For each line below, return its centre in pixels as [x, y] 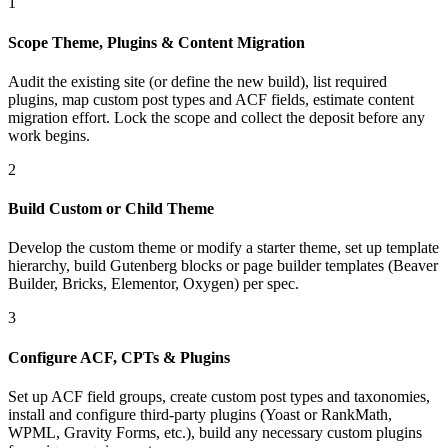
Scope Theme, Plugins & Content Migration [156, 42]
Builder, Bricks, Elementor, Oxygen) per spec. [153, 284]
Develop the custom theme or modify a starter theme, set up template [223, 248]
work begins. [49, 135]
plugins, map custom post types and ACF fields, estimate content [211, 99]
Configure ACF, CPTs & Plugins [119, 357]
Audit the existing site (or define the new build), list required [197, 81]
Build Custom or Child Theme [111, 209]
